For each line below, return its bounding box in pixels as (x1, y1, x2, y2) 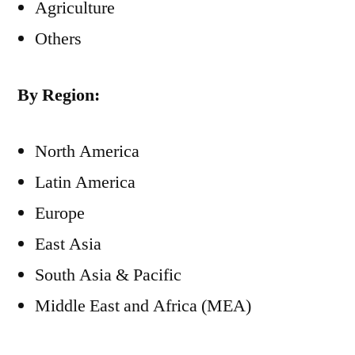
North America (35, 140, 139, 162)
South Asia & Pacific (35, 264, 181, 286)
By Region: (17, 84, 100, 106)
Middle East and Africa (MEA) (35, 295, 251, 317)
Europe (35, 202, 85, 224)
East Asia (35, 233, 101, 255)
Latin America (35, 171, 136, 193)
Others (35, 28, 82, 50)
